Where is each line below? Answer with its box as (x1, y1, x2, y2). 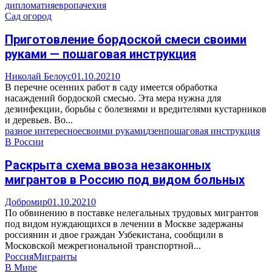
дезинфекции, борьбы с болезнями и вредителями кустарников (5, 104, 267, 115)
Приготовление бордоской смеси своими (5, 32, 246, 47)
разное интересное (5, 126, 82, 137)
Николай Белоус (5, 71, 72, 82)
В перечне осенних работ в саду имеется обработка (5, 82, 217, 93)
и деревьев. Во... (5, 115, 73, 126)
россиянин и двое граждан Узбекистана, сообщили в (5, 229, 223, 240)
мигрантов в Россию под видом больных (5, 172, 245, 187)
